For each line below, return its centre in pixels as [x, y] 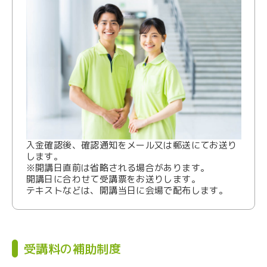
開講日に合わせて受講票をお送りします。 [113, 179]
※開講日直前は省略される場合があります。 [118, 167]
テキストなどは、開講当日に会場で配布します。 [127, 190]
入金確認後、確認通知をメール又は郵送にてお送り [131, 145]
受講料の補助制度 [73, 249]
